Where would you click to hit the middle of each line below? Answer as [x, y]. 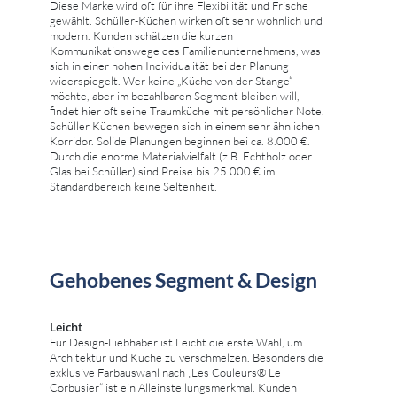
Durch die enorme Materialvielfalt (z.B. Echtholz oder [181, 156]
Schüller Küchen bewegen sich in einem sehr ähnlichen [185, 125]
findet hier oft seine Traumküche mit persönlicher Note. [187, 110]
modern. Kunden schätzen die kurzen [141, 35]
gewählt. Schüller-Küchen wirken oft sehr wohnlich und [186, 20]
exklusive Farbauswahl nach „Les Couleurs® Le [165, 372]
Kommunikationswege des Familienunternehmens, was [185, 50]
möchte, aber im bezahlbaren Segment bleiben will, [175, 95]
